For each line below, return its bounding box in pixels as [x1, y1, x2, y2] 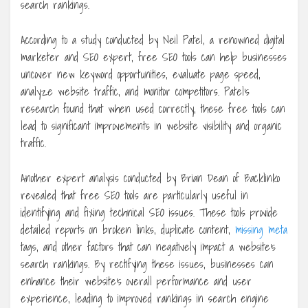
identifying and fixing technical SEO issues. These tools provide [21, 203, 278, 221]
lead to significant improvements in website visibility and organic [21, 116, 282, 135]
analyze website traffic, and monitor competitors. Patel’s [21, 82, 250, 100]
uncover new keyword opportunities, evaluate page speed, [21, 65, 261, 83]
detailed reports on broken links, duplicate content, [21, 220, 235, 239]
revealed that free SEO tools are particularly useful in [21, 186, 248, 204]
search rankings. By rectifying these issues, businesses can [21, 254, 274, 273]
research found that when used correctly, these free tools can [21, 99, 285, 118]
